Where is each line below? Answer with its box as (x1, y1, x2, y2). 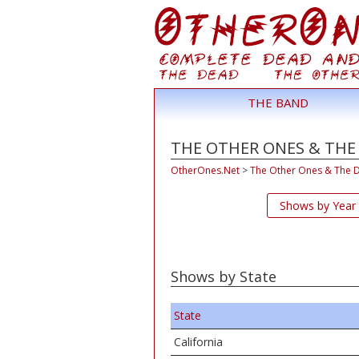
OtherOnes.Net (171, 163, 240, 177)
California (174, 334, 223, 349)
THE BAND (248, 95, 309, 111)
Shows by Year (279, 198, 356, 213)
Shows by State (171, 267, 276, 286)
